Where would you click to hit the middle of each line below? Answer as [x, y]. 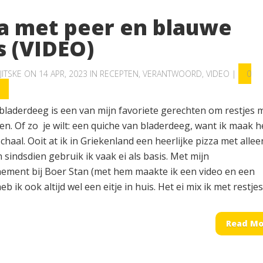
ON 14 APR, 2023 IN [61, 74]
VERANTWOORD [172, 74]
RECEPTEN [119, 74]
